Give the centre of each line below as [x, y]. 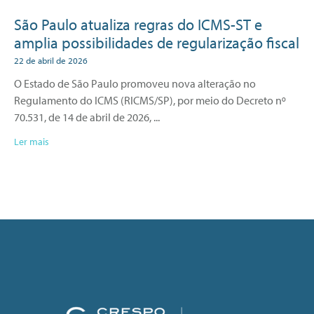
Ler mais [32, 141]
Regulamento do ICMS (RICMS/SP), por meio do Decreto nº [150, 100]
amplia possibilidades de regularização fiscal [157, 42]
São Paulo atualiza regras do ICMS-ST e [138, 24]
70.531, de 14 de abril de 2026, [83, 117]
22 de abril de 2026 [51, 60]
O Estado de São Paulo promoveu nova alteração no [135, 83]
